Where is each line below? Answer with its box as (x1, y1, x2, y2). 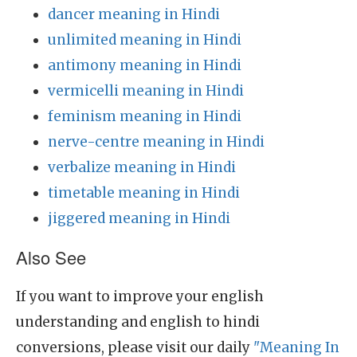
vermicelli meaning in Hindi (48, 82, 244, 100)
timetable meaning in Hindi (48, 184, 240, 202)
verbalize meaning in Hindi (48, 159, 236, 176)
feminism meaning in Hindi (48, 108, 241, 125)
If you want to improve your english (16, 288, 264, 305)
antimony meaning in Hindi (48, 57, 241, 74)
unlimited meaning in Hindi (48, 31, 241, 49)
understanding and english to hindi (16, 313, 260, 331)
